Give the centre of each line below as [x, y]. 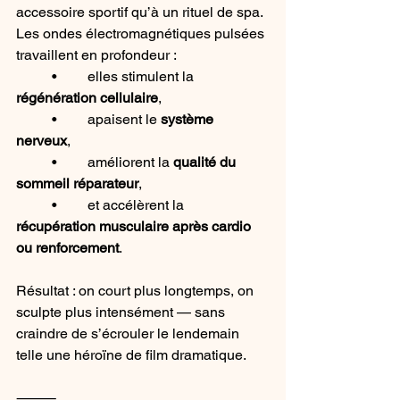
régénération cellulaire [87, 98]
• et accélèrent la [137, 205]
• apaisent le [124, 120]
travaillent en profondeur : [96, 55]
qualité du [206, 162]
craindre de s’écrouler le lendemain [129, 334]
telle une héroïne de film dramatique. [131, 355]
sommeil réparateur [77, 184]
